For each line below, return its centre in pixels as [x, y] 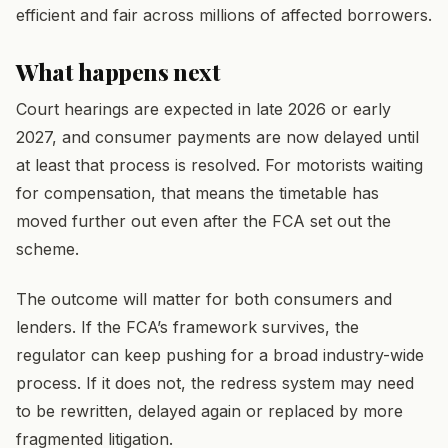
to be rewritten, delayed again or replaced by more [209, 411]
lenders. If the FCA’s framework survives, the [187, 327]
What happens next [118, 71]
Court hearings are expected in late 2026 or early [203, 108]
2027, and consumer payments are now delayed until [217, 136]
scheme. [47, 248]
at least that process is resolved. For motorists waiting [219, 164]
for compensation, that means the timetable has [197, 192]
